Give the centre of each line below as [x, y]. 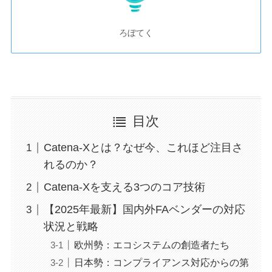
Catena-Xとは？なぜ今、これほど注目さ [143, 148]
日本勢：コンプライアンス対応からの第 [161, 263]
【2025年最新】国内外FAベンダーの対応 [144, 210]
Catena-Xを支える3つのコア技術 [124, 187]
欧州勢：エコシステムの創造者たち [151, 245]
